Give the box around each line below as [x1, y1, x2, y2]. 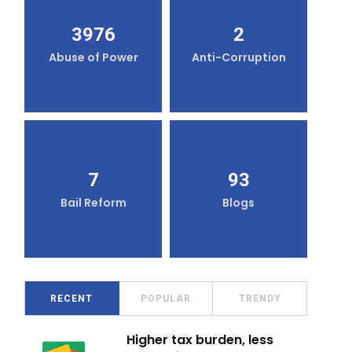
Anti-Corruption [191, 49, 286, 66]
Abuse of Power [48, 49, 138, 66]
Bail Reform [60, 195, 126, 211]
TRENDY [238, 292, 281, 304]
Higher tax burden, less [126, 330, 273, 349]
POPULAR [141, 292, 191, 304]
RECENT [50, 292, 93, 304]
